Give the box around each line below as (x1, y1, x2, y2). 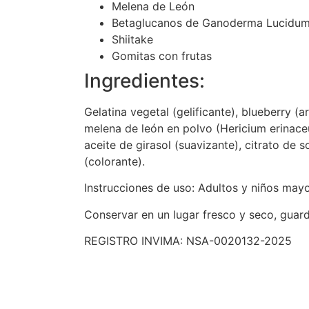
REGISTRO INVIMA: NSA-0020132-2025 (84, 234, 292, 248)
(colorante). (84, 154, 145, 169)
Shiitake (112, 32, 153, 47)
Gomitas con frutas (112, 49, 212, 63)
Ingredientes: (84, 69, 205, 93)
